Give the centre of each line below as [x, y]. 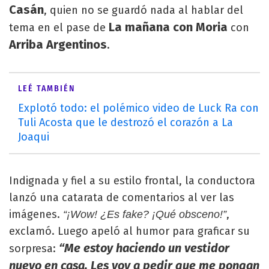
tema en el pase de [59, 28]
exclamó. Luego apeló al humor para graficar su [129, 231]
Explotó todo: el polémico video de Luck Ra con [138, 108]
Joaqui [34, 137]
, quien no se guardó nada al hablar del [144, 10]
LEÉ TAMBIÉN [47, 89]
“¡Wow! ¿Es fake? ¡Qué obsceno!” [143, 214]
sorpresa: [32, 249]
